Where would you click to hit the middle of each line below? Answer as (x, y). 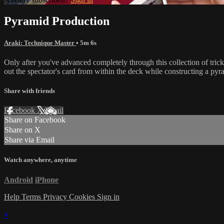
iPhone (47, 179)
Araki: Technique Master (40, 42)
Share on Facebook (35, 120)
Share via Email (29, 140)
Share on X (22, 130)
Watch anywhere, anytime (40, 160)
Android (18, 179)
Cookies (83, 196)
